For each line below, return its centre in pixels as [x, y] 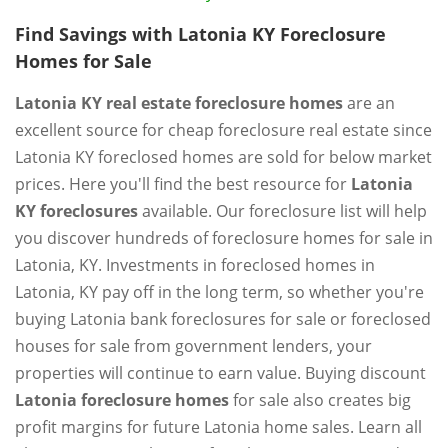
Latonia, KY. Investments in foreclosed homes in [195, 265]
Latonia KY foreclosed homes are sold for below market [223, 157]
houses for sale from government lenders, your [193, 346]
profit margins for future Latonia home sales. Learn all [218, 427]
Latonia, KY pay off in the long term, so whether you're [219, 292]
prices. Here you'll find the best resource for [183, 184]
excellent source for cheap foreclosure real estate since [223, 130]
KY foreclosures [76, 211]
